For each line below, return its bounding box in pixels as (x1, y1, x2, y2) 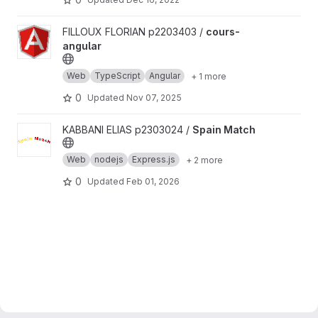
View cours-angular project (16, 26, 145, 38)
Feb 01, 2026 (126, 175, 180, 187)
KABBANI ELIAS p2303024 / (62, 124, 192, 136)
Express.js (132, 154, 175, 165)
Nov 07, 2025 (126, 92, 182, 103)
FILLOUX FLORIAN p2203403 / (62, 26, 206, 38)
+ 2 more (186, 154, 223, 165)
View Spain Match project (16, 124, 136, 136)
